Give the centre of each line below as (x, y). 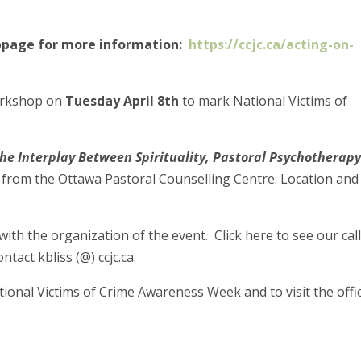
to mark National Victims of (263, 101)
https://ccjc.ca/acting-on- (272, 45)
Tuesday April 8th (122, 101)
